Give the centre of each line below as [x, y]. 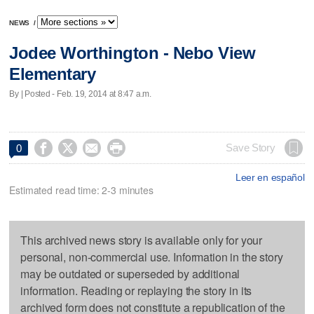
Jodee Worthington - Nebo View [132, 53]
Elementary [53, 74]
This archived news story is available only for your [142, 240]
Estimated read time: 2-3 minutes [81, 190]
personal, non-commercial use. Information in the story [152, 257]
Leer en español [270, 177]
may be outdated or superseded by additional [130, 273]
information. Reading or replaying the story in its [136, 290]
